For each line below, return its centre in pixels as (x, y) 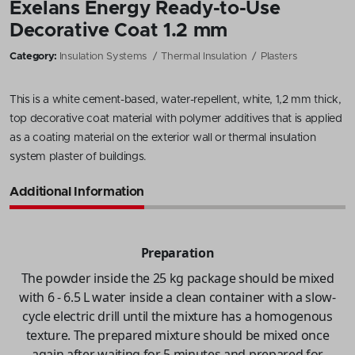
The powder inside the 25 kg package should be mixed (177, 278)
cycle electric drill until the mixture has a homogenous (177, 316)
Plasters (279, 56)
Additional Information (77, 191)
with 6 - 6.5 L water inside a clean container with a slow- (177, 297)
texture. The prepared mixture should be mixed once (177, 335)
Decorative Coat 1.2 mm (118, 31)
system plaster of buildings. (78, 157)
